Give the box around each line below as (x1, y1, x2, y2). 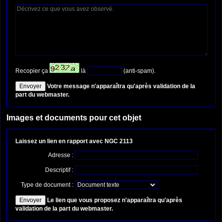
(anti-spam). (122, 67, 156, 74)
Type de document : (21, 181, 75, 189)
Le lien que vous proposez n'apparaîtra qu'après (47, 197, 182, 204)
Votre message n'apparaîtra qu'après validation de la (47, 82, 195, 90)
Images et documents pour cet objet (6, 113, 141, 122)
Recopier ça (15, 67, 50, 74)
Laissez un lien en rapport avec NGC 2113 (15, 138, 133, 145)
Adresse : (48, 152, 75, 159)
